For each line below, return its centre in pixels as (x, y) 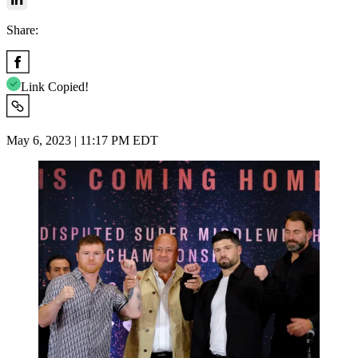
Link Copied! (55, 86)
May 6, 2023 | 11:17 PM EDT (82, 140)
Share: (22, 30)
